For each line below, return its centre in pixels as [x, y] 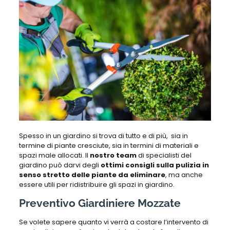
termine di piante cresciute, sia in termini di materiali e [109, 146]
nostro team [113, 156]
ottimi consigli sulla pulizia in [155, 165]
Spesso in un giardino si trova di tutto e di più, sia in [103, 136]
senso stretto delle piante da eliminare [92, 175]
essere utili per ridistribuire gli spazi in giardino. [97, 185]
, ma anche [184, 175]
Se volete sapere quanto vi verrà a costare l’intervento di [113, 222]
